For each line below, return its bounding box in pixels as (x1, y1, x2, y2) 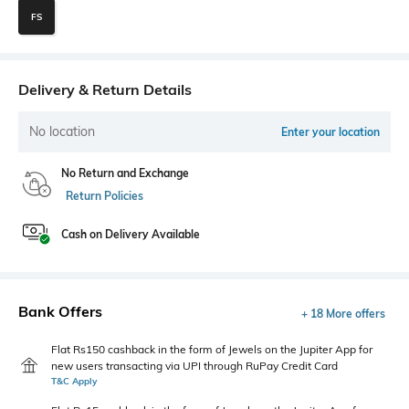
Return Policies (66, 189, 143, 203)
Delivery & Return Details (18, 80, 192, 99)
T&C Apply (51, 375, 97, 387)
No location (29, 123, 95, 140)
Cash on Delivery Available (61, 227, 200, 241)
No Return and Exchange (61, 166, 189, 180)
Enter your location (281, 125, 380, 139)
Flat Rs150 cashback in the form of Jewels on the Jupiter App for (51, 342, 372, 356)
